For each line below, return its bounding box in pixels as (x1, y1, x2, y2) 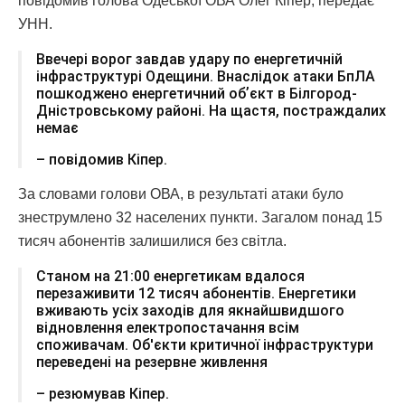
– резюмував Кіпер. (36, 384, 169, 402)
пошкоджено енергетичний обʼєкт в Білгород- (36, 84, 357, 102)
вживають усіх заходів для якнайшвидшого (36, 301, 344, 319)
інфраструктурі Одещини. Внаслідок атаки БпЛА (36, 67, 375, 85)
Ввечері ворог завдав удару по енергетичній (36, 50, 343, 68)
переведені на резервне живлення (36, 353, 268, 371)
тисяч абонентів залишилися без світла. (18, 232, 287, 249)
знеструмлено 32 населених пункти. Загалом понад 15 (18, 209, 382, 225)
